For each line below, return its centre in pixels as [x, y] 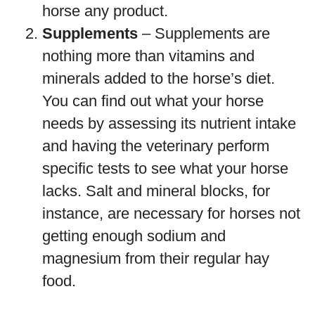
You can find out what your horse [153, 101]
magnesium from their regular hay [156, 258]
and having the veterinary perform [156, 146]
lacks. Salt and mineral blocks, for [156, 191]
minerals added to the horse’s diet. [159, 78]
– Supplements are [204, 33]
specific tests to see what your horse [165, 168]
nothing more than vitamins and [148, 56]
